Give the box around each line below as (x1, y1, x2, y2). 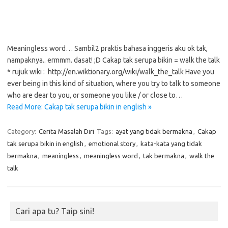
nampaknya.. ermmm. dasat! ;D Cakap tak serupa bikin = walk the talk (7, 56, 220, 64)
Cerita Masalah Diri (39, 128, 94, 135)
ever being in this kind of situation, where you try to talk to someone (7, 79, 220, 88)
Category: (7, 128, 38, 135)
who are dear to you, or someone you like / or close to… (7, 91, 183, 99)
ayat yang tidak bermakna (116, 128, 192, 135)
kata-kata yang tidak (140, 140, 202, 147)
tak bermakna (143, 152, 184, 159)
